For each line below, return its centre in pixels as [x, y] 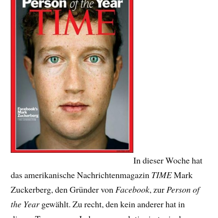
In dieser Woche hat [168, 160]
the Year [25, 204]
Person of [182, 189]
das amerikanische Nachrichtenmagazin [81, 174]
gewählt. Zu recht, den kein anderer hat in [112, 204]
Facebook [133, 189]
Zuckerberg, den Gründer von [63, 189]
